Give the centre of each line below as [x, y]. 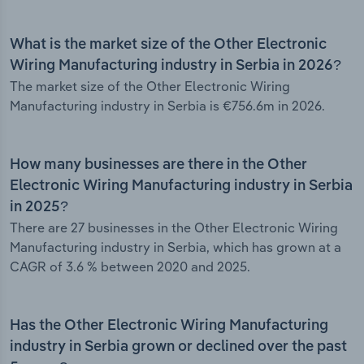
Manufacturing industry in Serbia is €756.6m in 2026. [167, 106]
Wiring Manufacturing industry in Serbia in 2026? [175, 66]
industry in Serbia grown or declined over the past [178, 347]
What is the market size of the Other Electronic [168, 45]
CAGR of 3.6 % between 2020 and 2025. [130, 267]
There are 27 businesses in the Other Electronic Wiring [174, 228]
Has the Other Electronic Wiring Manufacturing [169, 326]
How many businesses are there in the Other [158, 165]
